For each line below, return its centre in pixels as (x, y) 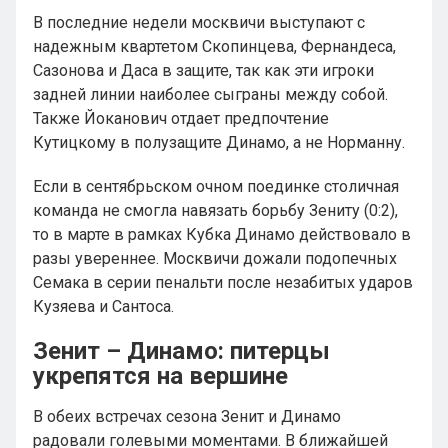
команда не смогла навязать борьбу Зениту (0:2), (215, 210)
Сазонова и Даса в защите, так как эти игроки (203, 70)
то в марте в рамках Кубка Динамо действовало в (222, 234)
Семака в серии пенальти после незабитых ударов (223, 282)
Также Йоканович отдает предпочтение (181, 118)
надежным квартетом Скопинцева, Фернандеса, (214, 46)
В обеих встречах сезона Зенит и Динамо (187, 416)
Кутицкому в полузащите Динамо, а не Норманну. (219, 142)
